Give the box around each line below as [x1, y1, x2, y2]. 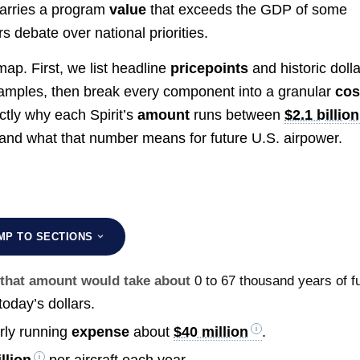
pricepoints [170, 59, 249, 76]
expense [72, 323, 130, 340]
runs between [190, 106, 285, 123]
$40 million [174, 323, 249, 340]
